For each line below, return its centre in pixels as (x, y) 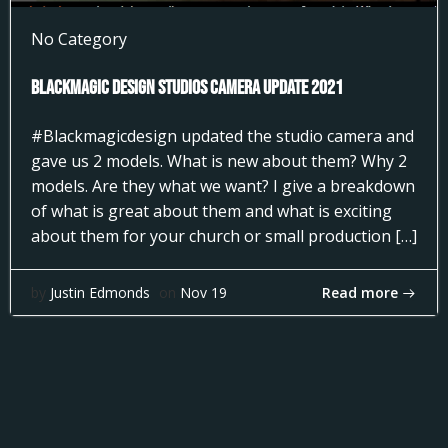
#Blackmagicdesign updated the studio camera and (222, 136)
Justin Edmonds (100, 292)
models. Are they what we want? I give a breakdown (223, 186)
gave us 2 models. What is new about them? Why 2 (219, 161)
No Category (79, 39)
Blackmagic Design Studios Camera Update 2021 (187, 88)
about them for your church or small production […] (224, 236)
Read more (360, 292)
